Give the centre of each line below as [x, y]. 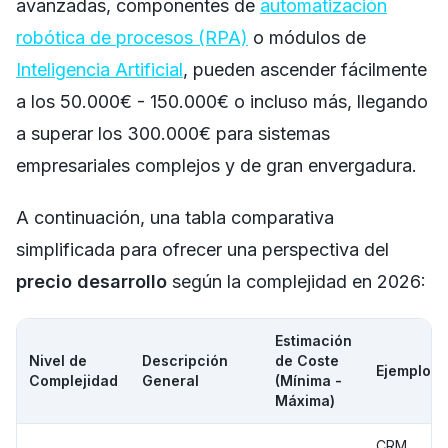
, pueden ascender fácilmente [305, 69]
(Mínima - [308, 380]
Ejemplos [407, 370]
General [170, 380]
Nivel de [58, 360]
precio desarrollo [91, 281]
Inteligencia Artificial [99, 69]
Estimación [313, 340]
